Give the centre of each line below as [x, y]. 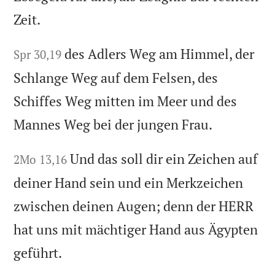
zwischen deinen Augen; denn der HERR [134, 206]
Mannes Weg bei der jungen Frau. [113, 125]
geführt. [38, 253]
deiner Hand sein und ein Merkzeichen [129, 183]
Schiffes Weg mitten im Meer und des [126, 101]
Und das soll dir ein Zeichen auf [164, 159]
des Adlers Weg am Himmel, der [160, 54]
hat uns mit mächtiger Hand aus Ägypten [136, 230]
